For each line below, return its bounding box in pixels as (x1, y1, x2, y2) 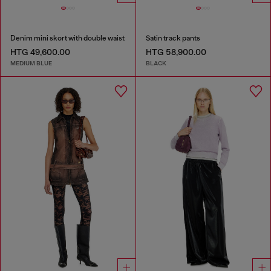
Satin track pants (145, 34, 200, 43)
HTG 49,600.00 (10, 47, 70, 57)
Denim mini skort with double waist (10, 34, 125, 43)
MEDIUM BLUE (10, 59, 52, 67)
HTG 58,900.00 (145, 47, 206, 57)
